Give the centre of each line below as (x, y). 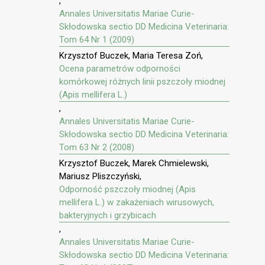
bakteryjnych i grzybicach (108, 215)
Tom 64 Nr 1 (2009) (97, 40)
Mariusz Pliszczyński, (100, 176)
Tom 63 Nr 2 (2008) (97, 148)
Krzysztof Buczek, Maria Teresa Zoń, (131, 56)
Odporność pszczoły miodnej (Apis (127, 189)
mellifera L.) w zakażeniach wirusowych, (137, 202)
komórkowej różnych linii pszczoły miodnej (142, 82)
